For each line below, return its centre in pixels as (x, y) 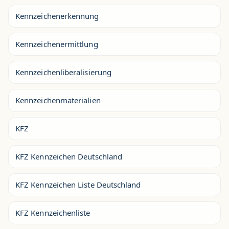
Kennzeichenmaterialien (58, 100)
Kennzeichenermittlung (57, 44)
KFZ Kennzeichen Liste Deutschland (78, 184)
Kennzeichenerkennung (57, 16)
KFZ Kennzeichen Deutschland (69, 156)
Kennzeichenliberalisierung (63, 72)
